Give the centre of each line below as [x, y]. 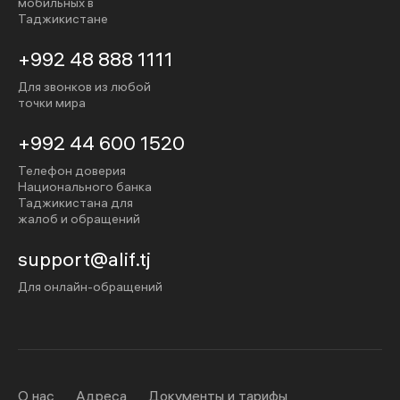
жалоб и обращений [79, 219]
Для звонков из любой [84, 87]
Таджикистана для [75, 203]
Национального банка [85, 187]
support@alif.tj [84, 259]
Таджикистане [63, 19]
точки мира [52, 103]
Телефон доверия [72, 171]
